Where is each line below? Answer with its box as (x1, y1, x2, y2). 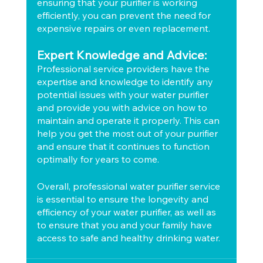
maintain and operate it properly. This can (36, 114, 222, 126)
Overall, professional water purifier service (36, 180, 222, 192)
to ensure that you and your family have (36, 219, 214, 231)
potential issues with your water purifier (36, 89, 211, 100)
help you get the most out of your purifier (36, 127, 220, 139)
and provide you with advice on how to (36, 102, 210, 113)
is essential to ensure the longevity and (36, 193, 211, 205)
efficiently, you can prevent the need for (36, 9, 213, 21)
